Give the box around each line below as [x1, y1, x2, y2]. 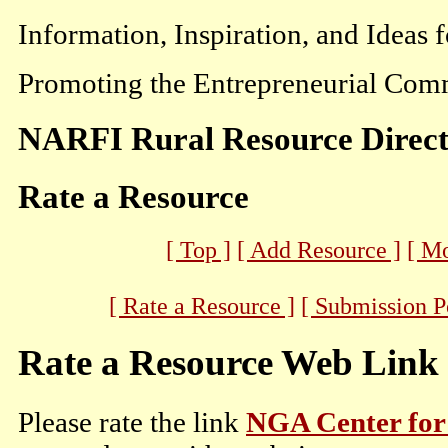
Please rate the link [18, 405, 246, 438]
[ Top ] [166, 235, 231, 263]
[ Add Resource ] [237, 235, 401, 263]
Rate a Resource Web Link [18, 342, 439, 384]
